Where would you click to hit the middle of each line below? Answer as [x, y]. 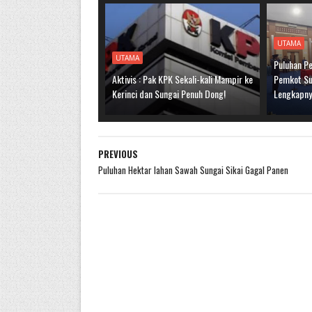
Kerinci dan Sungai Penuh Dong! [169, 94]
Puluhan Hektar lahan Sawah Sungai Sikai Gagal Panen [193, 170]
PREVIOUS [118, 154]
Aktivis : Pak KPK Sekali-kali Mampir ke [182, 79]
